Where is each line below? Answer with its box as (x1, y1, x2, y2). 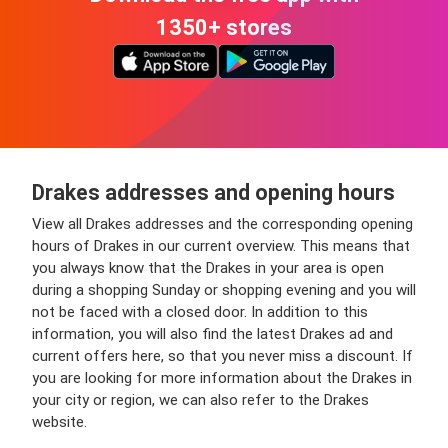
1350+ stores (156, 14, 292, 40)
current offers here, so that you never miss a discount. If (32, 347, 413, 365)
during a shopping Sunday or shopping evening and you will (32, 281, 416, 299)
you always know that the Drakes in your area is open (32, 259, 384, 277)
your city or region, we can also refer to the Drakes (32, 391, 369, 409)
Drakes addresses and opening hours (32, 180, 395, 205)
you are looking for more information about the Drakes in (32, 369, 412, 387)
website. (32, 413, 87, 431)
